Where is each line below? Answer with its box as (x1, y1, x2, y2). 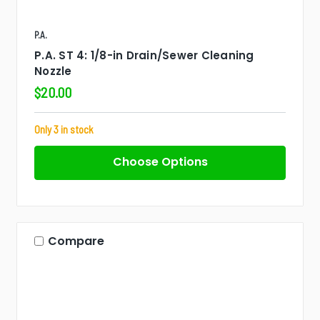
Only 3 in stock (34, 122, 94, 136)
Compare (48, 232, 104, 249)
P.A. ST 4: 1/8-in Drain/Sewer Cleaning (34, 47, 254, 63)
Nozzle (34, 63, 72, 79)
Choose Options (112, 153, 208, 170)
